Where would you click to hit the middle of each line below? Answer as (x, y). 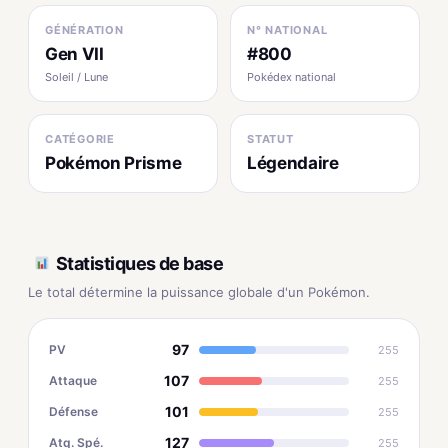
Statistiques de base (140, 263)
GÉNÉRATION (84, 30)
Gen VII (74, 54)
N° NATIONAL (287, 30)
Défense (73, 411)
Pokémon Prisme (113, 163)
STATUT (270, 139)
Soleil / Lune (76, 77)
